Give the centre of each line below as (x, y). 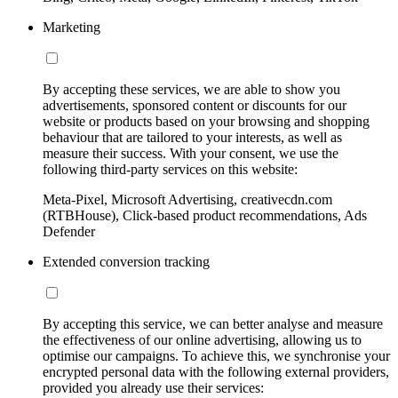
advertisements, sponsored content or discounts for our (195, 105)
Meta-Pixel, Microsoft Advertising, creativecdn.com (187, 199)
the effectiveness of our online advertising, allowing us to (202, 339)
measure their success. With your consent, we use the (191, 153)
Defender (69, 231)
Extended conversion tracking (126, 261)
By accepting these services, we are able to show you (191, 89)
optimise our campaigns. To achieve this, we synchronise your (216, 355)
